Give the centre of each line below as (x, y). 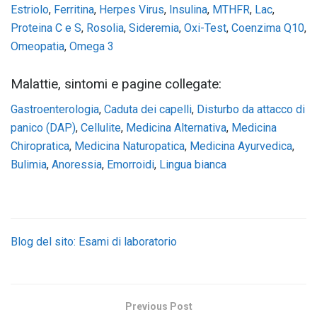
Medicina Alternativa (176, 128)
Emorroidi (131, 165)
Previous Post (158, 307)
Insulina (188, 9)
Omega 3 (92, 46)
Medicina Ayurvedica (241, 146)
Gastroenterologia (55, 110)
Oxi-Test (205, 28)
